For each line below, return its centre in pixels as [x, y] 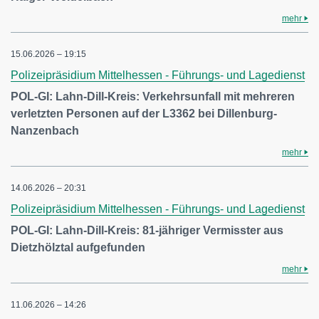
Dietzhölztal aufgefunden [78, 247]
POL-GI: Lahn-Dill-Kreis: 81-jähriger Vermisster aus [147, 230]
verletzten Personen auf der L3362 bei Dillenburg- [144, 114]
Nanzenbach [45, 131]
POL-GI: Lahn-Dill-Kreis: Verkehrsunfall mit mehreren [153, 96]
